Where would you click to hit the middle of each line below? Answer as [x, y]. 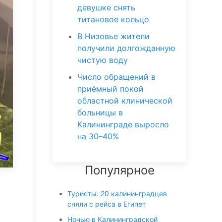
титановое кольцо [113, 19]
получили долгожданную [126, 48]
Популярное [119, 170]
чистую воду [103, 60]
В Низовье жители [113, 36]
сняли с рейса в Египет [107, 204]
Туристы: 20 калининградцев [117, 194]
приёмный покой [111, 89]
